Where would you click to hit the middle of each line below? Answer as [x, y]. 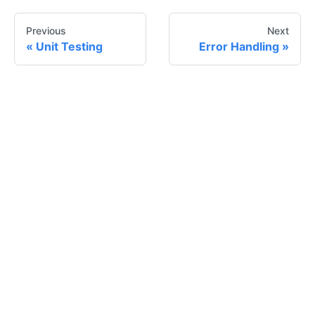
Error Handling [239, 47]
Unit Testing [69, 47]
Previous [46, 31]
